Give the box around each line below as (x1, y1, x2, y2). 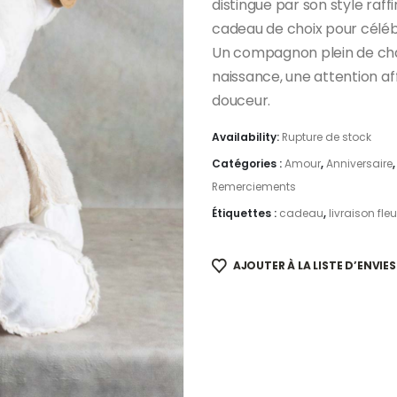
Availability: (212, 128, 282, 144)
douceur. (212, 90, 271, 111)
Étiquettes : (212, 205, 279, 221)
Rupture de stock (282, 128, 371, 144)
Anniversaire (326, 155, 393, 171)
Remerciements (212, 178, 296, 194)
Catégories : (212, 155, 284, 171)
